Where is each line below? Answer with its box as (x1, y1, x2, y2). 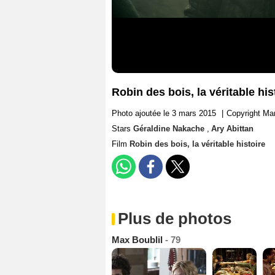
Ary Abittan (211, 124, 254, 134)
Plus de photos (118, 209, 231, 228)
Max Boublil (112, 234, 165, 246)
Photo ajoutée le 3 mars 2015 (112, 109, 216, 118)
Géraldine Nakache (133, 124, 207, 134)
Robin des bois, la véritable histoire (130, 139, 265, 149)
